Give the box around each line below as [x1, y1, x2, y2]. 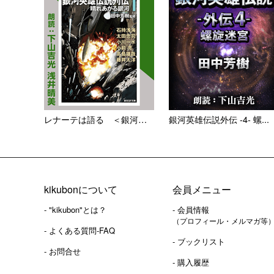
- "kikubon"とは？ [44, 204, 106, 215]
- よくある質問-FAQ [44, 224, 115, 236]
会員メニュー [172, 182, 231, 196]
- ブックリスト [172, 235, 225, 247]
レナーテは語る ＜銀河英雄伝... [138, 113, 147, 125]
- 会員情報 [172, 204, 209, 215]
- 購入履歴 [172, 256, 209, 268]
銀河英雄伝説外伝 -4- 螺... [169, 113, 269, 125]
